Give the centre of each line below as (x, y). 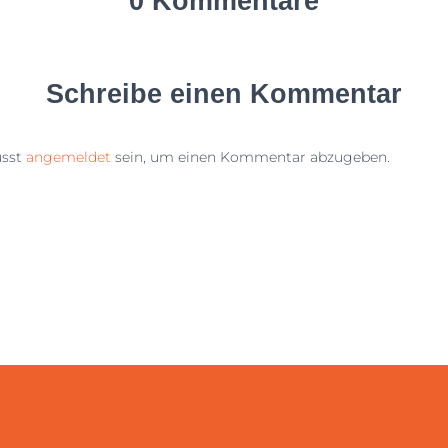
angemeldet (68, 156)
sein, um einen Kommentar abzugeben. (250, 156)
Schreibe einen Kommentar (224, 93)
